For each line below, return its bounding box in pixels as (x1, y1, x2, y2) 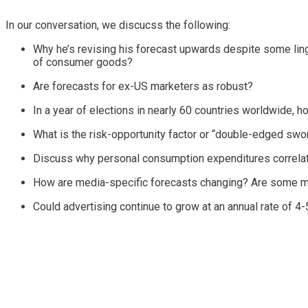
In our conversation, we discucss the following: (5, 18, 230, 32)
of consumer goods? (33, 55, 133, 69)
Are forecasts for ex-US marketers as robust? (33, 79, 253, 93)
